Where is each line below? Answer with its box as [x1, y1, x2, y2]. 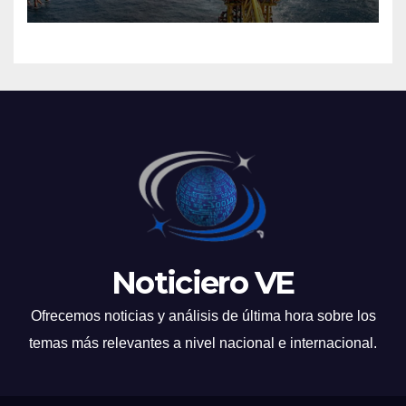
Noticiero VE [111, 264, 295, 303]
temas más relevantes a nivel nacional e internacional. [29, 335, 377, 352]
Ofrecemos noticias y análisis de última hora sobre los [30, 308, 376, 324]
